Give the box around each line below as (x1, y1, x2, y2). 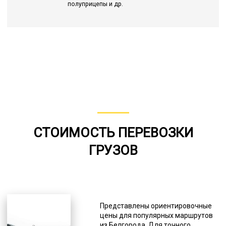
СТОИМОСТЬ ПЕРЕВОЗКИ (33, 125, 193, 140)
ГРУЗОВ (88, 142, 138, 158)
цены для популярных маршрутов (99, 211, 213, 219)
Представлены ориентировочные (99, 201, 212, 210)
